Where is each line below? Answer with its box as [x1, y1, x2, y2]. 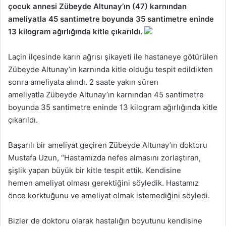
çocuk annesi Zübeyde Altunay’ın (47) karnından [8, 1, 187, 11]
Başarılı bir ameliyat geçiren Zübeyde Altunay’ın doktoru [8, 140, 207, 150]
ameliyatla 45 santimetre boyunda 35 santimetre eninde [8, 14, 214, 24]
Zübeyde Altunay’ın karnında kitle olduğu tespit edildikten [8, 64, 213, 74]
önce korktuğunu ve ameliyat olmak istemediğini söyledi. [8, 190, 210, 200]
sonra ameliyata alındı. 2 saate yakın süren [8, 77, 158, 87]
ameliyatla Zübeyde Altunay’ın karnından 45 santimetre [8, 89, 204, 99]
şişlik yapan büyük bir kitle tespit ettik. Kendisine [8, 165, 181, 175]
